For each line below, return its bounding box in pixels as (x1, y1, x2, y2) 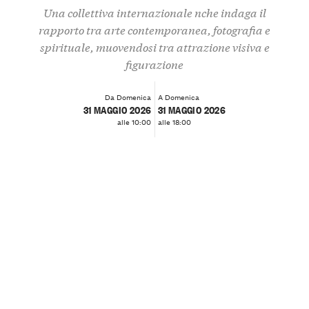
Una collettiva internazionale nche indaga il (43, 4, 266, 21)
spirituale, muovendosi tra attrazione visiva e (39, 39, 270, 55)
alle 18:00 (157, 115, 191, 128)
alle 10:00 (117, 115, 152, 128)
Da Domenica (105, 90, 152, 103)
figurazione (126, 56, 183, 72)
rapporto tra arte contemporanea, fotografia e (39, 21, 270, 38)
